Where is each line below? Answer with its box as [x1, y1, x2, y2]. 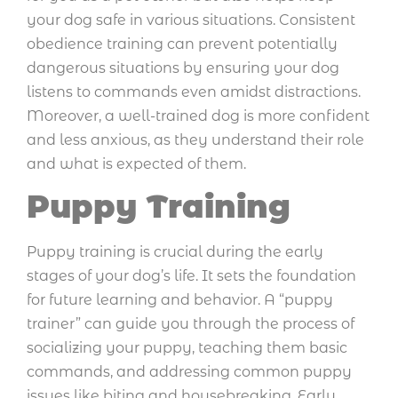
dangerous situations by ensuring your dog [27, 60, 339, 77]
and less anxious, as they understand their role [27, 131, 364, 149]
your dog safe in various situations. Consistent [27, 12, 355, 29]
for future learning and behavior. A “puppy [27, 291, 333, 309]
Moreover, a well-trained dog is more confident [27, 107, 370, 125]
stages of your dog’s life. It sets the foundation [27, 267, 356, 285]
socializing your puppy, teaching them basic [27, 339, 347, 357]
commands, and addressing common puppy [27, 363, 352, 381]
